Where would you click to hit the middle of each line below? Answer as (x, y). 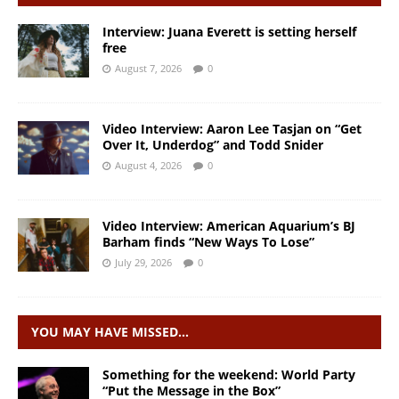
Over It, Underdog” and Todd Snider (213, 145)
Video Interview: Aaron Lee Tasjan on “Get (232, 129)
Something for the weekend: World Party (229, 375)
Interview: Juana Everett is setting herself (229, 32)
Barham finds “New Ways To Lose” (208, 242)
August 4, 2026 (148, 166)
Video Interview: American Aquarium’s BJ (229, 226)
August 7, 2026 (148, 69)
